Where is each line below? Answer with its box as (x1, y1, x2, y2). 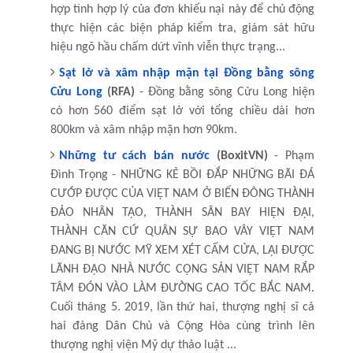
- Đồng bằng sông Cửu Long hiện (134, 85, 315, 98)
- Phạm (267, 149, 315, 162)
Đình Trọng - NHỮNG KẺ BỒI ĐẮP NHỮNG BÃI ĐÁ (50, 168, 315, 181)
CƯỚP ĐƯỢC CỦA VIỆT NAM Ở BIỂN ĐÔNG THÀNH (50, 187, 315, 200)
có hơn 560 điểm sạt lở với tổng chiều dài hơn (50, 104, 315, 117)
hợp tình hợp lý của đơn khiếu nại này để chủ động (50, 2, 315, 16)
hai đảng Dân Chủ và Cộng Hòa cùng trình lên (50, 319, 315, 333)
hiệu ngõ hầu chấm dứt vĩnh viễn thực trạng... (50, 40, 285, 54)
